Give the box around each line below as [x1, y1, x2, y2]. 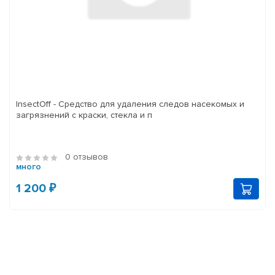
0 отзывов [65, 152, 108, 163]
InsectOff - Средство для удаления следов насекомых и [16, 99, 244, 110]
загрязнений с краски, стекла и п [16, 110, 152, 121]
